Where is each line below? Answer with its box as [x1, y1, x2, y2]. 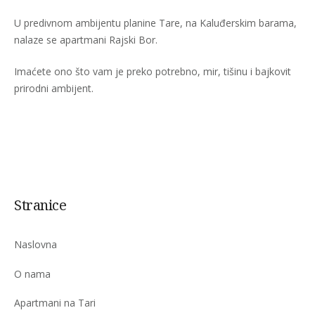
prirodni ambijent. [14, 82, 94, 95]
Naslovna [14, 238, 57, 251]
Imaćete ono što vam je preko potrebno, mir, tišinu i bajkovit [14, 65, 291, 78]
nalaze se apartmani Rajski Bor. [14, 33, 157, 46]
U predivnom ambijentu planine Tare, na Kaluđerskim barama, [14, 16, 297, 30]
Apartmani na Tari [14, 296, 96, 309]
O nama [14, 266, 51, 281]
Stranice [14, 195, 66, 214]
